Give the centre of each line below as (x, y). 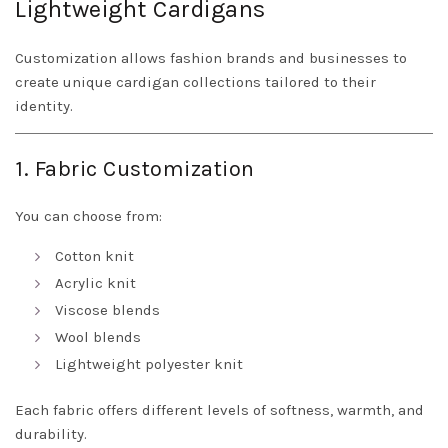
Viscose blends (107, 310)
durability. (51, 434)
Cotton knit (94, 256)
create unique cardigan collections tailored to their (195, 82)
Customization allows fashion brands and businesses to (211, 58)
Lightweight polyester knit (149, 364)
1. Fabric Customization (135, 169)
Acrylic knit (95, 283)
